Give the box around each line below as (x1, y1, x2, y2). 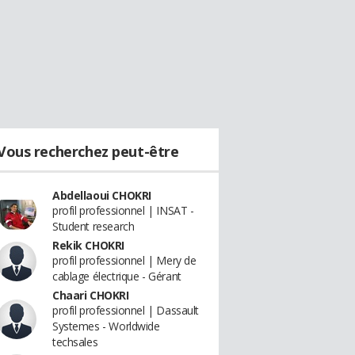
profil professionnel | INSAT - (52, 203, 194, 218)
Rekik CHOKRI (52, 238, 124, 253)
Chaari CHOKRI (52, 288, 129, 303)
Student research (52, 219, 135, 234)
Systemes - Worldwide (52, 319, 160, 334)
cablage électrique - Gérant (52, 269, 181, 284)
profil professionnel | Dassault (52, 303, 199, 318)
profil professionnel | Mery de (52, 253, 197, 268)
